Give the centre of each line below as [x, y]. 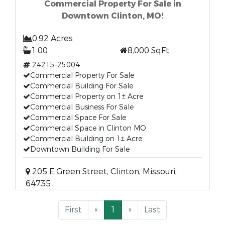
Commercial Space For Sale [78, 118]
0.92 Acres [52, 38]
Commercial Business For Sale [82, 107]
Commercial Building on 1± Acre [86, 139]
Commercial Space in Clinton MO [88, 128]
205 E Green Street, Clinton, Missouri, [103, 172]
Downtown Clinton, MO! [113, 16]
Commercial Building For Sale [82, 86]
